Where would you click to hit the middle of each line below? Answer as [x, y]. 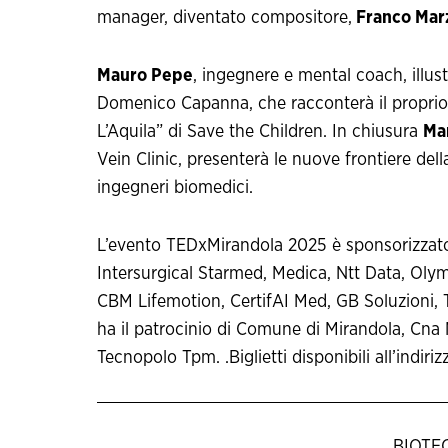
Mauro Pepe [145, 76]
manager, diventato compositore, [224, 18]
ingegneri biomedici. [175, 188]
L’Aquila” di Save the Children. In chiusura [260, 132]
